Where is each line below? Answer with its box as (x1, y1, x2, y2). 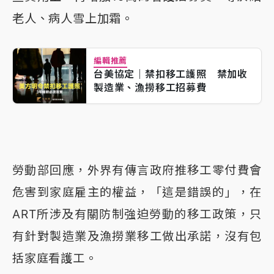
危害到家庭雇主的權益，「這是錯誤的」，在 (12, 185, 262, 200)
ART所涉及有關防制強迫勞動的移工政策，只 (12, 207, 262, 222)
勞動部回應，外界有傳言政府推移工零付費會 (12, 163, 262, 178)
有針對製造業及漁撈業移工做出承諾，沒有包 (12, 229, 262, 244)
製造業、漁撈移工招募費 (94, 81, 207, 94)
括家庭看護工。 (12, 251, 97, 266)
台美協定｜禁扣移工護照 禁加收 (94, 68, 248, 81)
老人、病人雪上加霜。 (12, 11, 134, 26)
